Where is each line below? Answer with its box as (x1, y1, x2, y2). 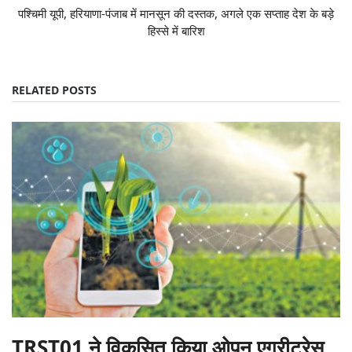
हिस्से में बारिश (147, 23, 205, 39)
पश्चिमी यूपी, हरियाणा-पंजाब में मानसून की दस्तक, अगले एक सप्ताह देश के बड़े (18, 5, 334, 22)
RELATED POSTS (12, 82, 97, 98)
